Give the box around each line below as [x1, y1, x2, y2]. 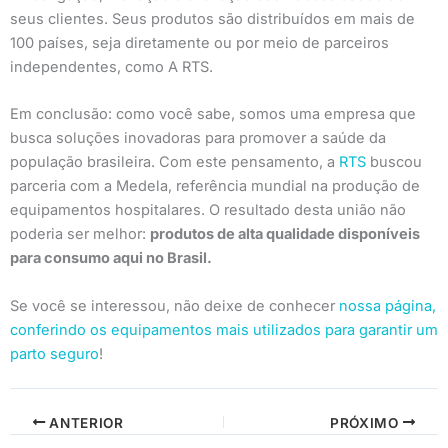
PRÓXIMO [329, 414, 403, 431]
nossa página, [335, 296, 436, 315]
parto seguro [10, 344, 99, 363]
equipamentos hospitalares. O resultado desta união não [10, 201, 406, 220]
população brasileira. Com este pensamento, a [10, 153, 335, 172]
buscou [366, 153, 422, 172]
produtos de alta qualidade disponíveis [150, 225, 420, 244]
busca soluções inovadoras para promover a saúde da [10, 129, 386, 148]
